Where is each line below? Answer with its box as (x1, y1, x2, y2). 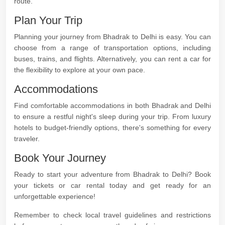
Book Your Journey (14, 152, 106, 164)
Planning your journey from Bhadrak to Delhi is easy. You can (14, 33, 211, 41)
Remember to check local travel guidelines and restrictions (14, 211, 211, 219)
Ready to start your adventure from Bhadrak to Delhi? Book (14, 170, 211, 178)
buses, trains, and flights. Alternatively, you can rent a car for (14, 55, 211, 63)
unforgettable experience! (14, 192, 95, 200)
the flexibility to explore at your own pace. (14, 66, 145, 74)
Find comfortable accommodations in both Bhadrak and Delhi (14, 101, 211, 109)
